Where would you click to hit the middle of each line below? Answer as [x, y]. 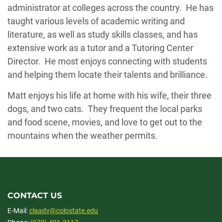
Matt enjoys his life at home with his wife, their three [110, 95]
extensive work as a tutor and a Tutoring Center [100, 48]
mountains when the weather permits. [83, 136]
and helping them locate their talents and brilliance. [108, 75]
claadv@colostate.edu [64, 211]
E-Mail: [18, 211]
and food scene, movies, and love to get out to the [105, 122]
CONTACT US [35, 195]
